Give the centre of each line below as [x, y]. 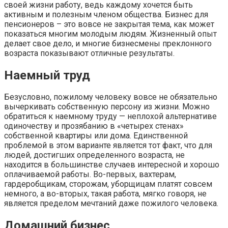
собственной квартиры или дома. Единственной [96, 136]
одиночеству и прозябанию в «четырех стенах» [94, 126]
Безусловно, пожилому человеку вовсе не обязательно [111, 97]
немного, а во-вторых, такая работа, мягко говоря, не [105, 194]
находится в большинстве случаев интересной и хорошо [112, 165]
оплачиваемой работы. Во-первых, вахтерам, [90, 175]
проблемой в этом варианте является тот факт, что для [108, 146]
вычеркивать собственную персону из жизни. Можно [107, 107]
